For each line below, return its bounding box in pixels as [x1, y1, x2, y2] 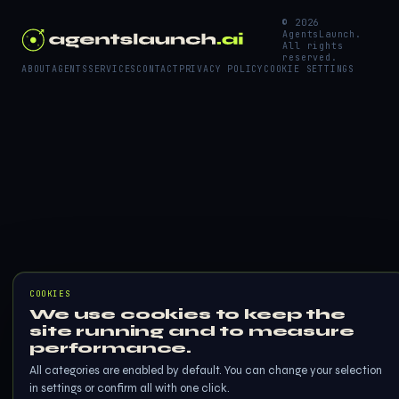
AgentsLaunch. [282, 28, 362, 40]
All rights [282, 40, 344, 52]
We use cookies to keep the [29, 305, 346, 322]
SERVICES [87, 63, 137, 75]
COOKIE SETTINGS [264, 63, 355, 75]
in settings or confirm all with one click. [29, 381, 230, 395]
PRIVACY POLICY [178, 63, 265, 75]
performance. [29, 339, 192, 356]
